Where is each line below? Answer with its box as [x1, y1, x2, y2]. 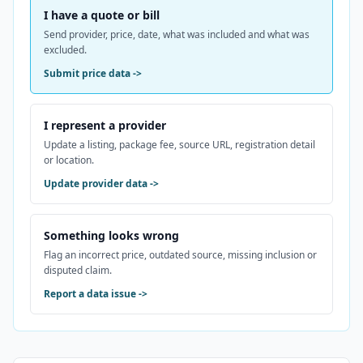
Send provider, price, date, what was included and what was [44, 28, 310, 41]
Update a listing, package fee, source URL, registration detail [44, 138, 315, 152]
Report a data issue [44, 287, 136, 301]
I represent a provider [44, 117, 166, 133]
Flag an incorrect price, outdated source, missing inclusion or [44, 248, 317, 262]
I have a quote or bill [44, 7, 160, 23]
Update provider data [44, 177, 147, 190]
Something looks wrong [44, 228, 179, 243]
